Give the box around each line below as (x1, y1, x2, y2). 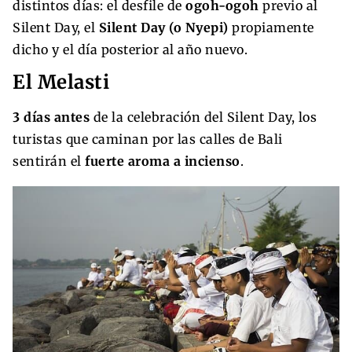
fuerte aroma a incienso (85, 153, 240, 170)
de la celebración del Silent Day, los (90, 109, 317, 126)
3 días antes (13, 109, 90, 126)
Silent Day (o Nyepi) (98, 20, 232, 36)
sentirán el (13, 153, 85, 170)
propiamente (232, 20, 314, 36)
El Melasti (13, 70, 109, 95)
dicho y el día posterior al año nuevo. (13, 42, 247, 58)
